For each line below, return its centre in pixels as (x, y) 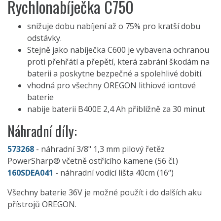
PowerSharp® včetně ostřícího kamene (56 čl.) (93, 161)
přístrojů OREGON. (42, 204)
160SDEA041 (30, 173)
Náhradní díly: (42, 131)
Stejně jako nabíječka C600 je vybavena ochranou (118, 50)
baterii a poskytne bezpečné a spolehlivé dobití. (115, 74)
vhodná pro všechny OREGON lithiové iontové (111, 86)
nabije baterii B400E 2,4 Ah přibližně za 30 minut (116, 109)
